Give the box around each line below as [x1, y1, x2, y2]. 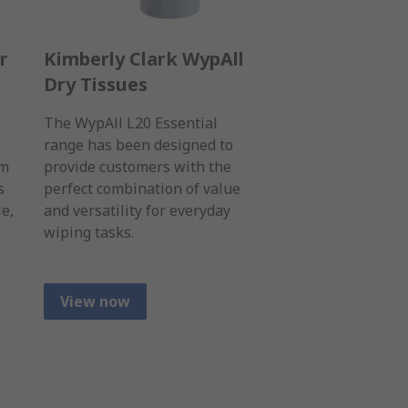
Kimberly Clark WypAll [44, 46, 244, 72]
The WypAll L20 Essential [44, 113, 218, 134]
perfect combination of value [44, 178, 240, 199]
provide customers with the [44, 157, 231, 178]
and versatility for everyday [44, 200, 230, 221]
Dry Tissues [44, 72, 148, 97]
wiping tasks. [44, 222, 134, 243]
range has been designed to [44, 135, 233, 156]
